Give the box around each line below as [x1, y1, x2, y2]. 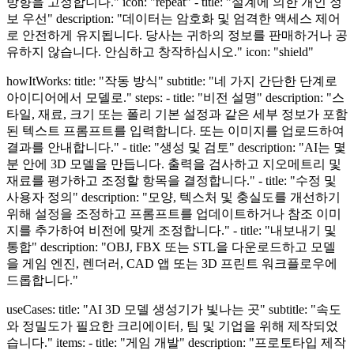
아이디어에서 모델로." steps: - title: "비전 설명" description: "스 [6, 90, 345, 104]
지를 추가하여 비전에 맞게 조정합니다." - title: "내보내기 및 [6, 223, 337, 237]
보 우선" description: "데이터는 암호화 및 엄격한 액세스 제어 [6, 11, 341, 25]
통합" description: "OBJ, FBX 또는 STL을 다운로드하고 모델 [6, 239, 336, 254]
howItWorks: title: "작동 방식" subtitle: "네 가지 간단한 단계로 [6, 73, 337, 88]
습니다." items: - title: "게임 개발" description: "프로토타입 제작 [6, 335, 346, 349]
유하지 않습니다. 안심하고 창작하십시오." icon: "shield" [6, 44, 314, 58]
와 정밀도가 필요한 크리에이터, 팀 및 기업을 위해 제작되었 [6, 318, 338, 333]
